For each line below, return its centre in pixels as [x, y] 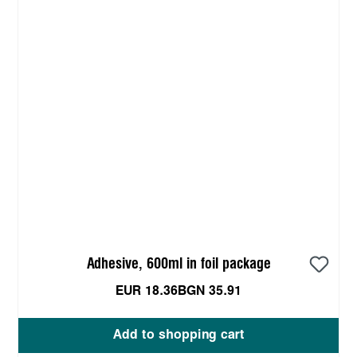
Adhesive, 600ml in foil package [178, 264]
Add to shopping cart [178, 335]
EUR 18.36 [147, 291]
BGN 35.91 [210, 291]
